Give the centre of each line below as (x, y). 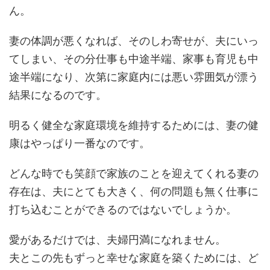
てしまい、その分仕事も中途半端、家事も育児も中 (134, 59)
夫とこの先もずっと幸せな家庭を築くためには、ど (134, 258)
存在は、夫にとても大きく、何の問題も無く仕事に (134, 191)
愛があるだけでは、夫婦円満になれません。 (118, 240)
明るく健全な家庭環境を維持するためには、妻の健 (134, 125)
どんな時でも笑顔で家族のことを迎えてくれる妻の (134, 173)
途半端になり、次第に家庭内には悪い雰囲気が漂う (134, 77)
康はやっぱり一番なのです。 (80, 143)
